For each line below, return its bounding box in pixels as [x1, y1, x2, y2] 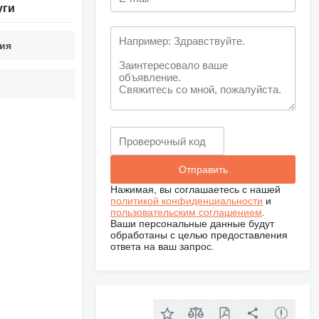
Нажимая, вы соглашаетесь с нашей [110, 184, 281, 195]
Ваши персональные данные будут [110, 218, 275, 229]
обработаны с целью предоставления [110, 229, 288, 241]
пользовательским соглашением [110, 206, 263, 218]
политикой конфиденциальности [110, 195, 263, 206]
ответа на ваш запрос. [110, 241, 215, 252]
